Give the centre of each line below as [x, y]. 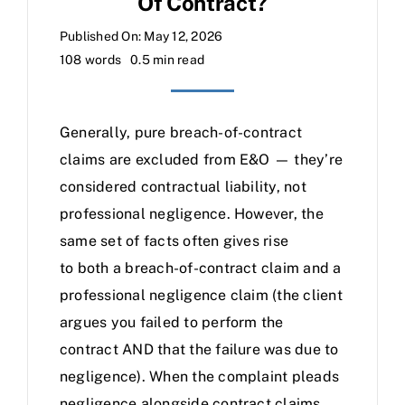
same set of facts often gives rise [174, 241]
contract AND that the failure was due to [199, 349]
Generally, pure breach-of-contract [181, 132]
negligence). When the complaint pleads [200, 377]
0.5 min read [168, 60]
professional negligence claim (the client [201, 295]
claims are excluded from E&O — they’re [202, 160]
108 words [91, 60]
